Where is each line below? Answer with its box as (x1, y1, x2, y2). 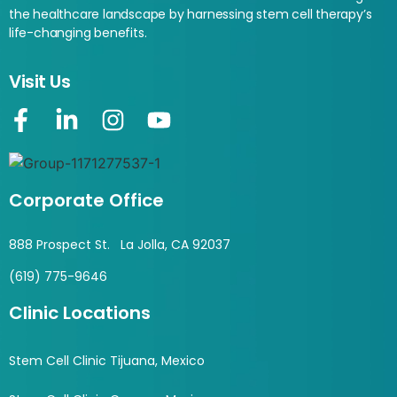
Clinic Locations (9, 300, 151, 325)
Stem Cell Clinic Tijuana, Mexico (9, 351, 205, 370)
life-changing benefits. (9, 23, 147, 42)
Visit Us (9, 69, 70, 95)
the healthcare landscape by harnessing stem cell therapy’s (9, 4, 372, 23)
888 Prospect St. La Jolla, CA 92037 (9, 235, 230, 253)
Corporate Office (9, 187, 164, 213)
